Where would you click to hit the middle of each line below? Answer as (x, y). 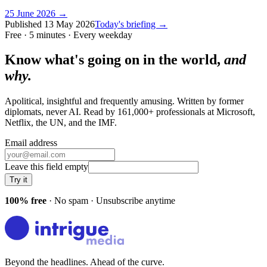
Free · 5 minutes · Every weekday (69, 35)
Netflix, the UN (34, 123)
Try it (18, 180)
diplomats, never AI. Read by (61, 112)
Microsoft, (236, 112)
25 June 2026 (30, 13)
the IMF (100, 123)
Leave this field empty (46, 167)
